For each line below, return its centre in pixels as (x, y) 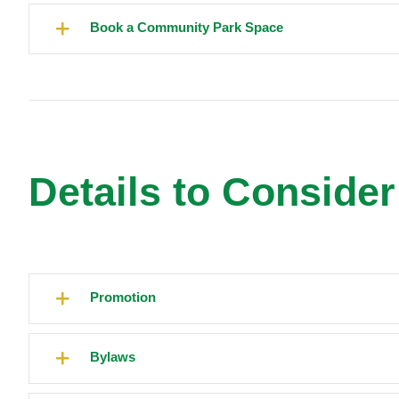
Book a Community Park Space (187, 28)
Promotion (123, 297)
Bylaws (113, 357)
